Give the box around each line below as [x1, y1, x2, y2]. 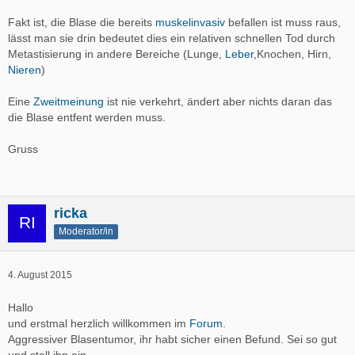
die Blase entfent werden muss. [8, 110, 166, 124]
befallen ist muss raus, [225, 15, 341, 29]
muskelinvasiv [155, 15, 225, 29]
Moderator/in [59, 225, 113, 237]
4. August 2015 [8, 269, 72, 281]
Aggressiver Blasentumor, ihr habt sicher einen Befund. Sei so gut [8, 332, 337, 345]
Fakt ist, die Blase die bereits [8, 15, 155, 29]
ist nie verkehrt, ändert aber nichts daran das [104, 94, 332, 108]
